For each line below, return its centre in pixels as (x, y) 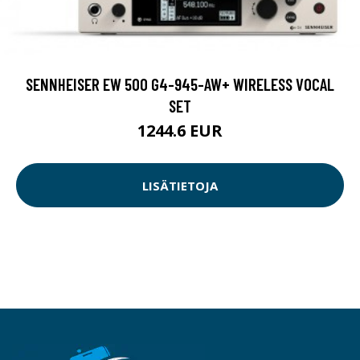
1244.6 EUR (180, 131)
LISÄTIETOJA (180, 185)
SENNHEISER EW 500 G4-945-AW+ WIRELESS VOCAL (180, 84)
